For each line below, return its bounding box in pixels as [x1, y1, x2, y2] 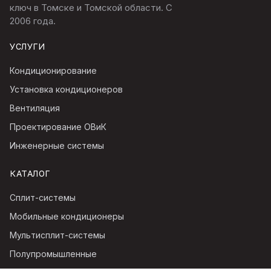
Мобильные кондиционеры [10, 211, 124, 221]
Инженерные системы [10, 140, 104, 151]
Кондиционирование [10, 65, 97, 76]
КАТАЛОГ [10, 168, 50, 178]
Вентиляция [10, 102, 60, 113]
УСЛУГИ [10, 41, 45, 51]
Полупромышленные [10, 248, 97, 259]
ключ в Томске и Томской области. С [10, 1, 172, 13]
